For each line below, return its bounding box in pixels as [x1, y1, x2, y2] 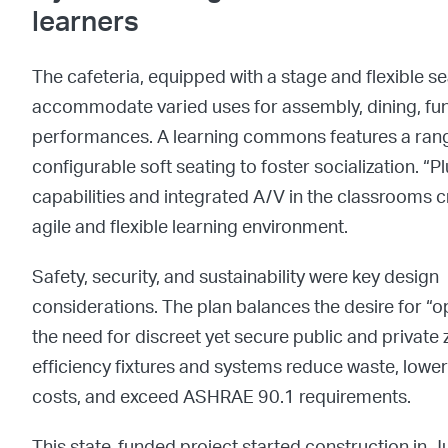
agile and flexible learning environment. [32, 218, 348, 237]
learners [32, 7, 139, 36]
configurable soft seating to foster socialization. [32, 158, 419, 177]
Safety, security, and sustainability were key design [32, 268, 439, 287]
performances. [32, 128, 153, 147]
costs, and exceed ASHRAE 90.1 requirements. [32, 388, 411, 407]
